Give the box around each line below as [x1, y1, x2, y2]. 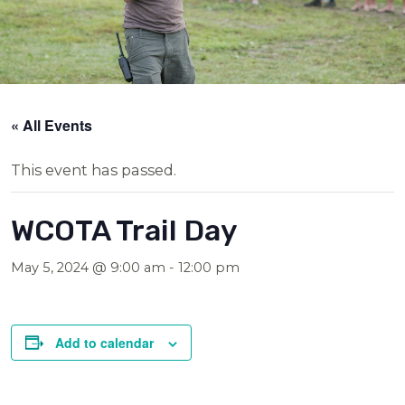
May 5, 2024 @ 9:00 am [11, 259, 166, 276]
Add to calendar [55, 333, 155, 352]
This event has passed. [11, 160, 177, 179]
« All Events [11, 114, 93, 136]
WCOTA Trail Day [11, 212, 239, 248]
